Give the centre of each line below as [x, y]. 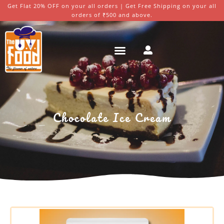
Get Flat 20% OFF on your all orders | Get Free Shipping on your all [112, 6]
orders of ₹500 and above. [112, 15]
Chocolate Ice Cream [112, 118]
